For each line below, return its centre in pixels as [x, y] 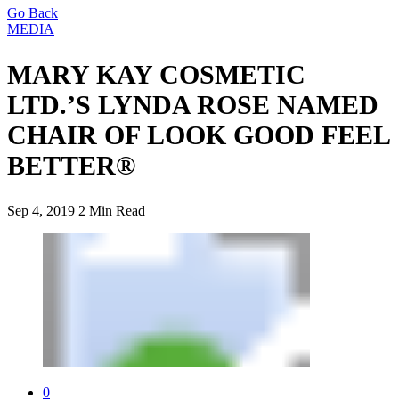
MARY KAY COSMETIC [156, 74]
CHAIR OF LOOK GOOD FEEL [198, 134]
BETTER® [71, 165]
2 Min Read [112, 210]
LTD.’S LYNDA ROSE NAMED [193, 104]
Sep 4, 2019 [41, 210]
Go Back [33, 13]
